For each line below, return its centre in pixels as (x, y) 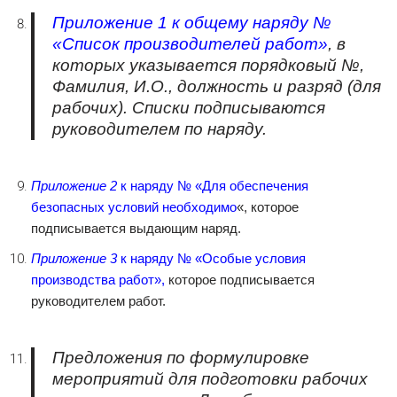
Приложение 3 (74, 258)
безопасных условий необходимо (134, 207)
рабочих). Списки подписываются (189, 108)
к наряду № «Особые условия (211, 258)
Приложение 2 (74, 186)
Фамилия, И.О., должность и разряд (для (217, 86)
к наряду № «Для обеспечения (213, 186)
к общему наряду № (249, 23)
